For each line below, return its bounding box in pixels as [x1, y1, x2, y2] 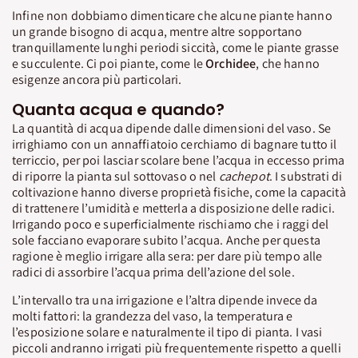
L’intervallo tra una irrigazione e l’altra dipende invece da [12, 291, 318, 308]
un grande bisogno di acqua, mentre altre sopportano [12, 23, 303, 41]
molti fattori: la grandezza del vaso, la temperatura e [12, 307, 293, 324]
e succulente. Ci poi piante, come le [12, 55, 206, 73]
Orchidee [205, 55, 257, 73]
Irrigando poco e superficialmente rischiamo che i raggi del [12, 215, 329, 233]
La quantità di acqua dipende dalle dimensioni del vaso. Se [12, 119, 332, 137]
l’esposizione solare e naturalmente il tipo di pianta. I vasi [12, 323, 323, 340]
